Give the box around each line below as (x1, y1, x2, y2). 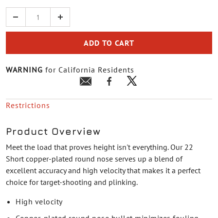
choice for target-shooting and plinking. (6, 177, 138, 187)
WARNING (6, 65, 43, 74)
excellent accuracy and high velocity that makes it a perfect (6, 165, 200, 175)
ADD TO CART (84, 38, 134, 48)
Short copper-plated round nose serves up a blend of (6, 154, 182, 163)
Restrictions (6, 100, 50, 110)
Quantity (6, 8, 37, 18)
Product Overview (6, 126, 101, 137)
